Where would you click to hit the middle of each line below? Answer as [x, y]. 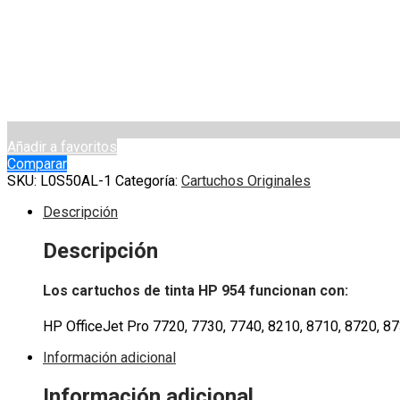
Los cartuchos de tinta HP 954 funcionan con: [196, 290]
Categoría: [148, 180]
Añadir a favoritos [62, 146]
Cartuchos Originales [246, 180]
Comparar [37, 163]
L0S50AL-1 [76, 180]
